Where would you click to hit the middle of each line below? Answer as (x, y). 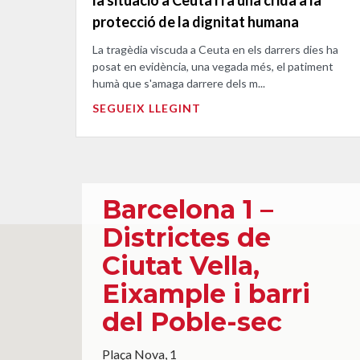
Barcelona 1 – (188, 209)
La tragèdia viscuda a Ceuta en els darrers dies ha (215, 49)
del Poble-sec (192, 321)
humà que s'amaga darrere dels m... (179, 83)
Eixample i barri (206, 293)
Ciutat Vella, (181, 265)
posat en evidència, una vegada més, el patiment (213, 66)
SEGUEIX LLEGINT (147, 108)
